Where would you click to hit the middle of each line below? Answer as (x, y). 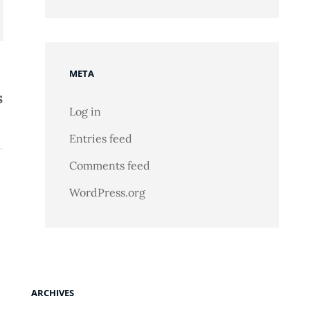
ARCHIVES (52, 293)
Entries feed (100, 138)
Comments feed (109, 165)
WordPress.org (107, 192)
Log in (85, 111)
